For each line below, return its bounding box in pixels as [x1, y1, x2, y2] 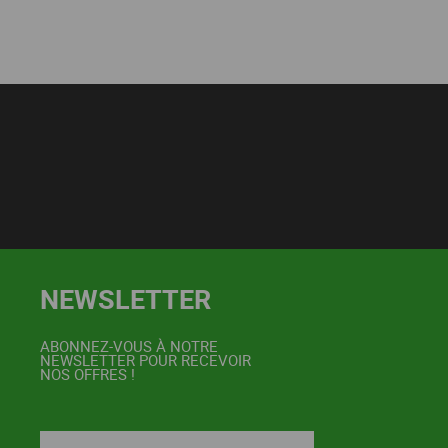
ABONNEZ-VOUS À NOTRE [40, 335, 218, 356]
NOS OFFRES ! [40, 363, 135, 384]
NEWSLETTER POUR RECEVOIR [40, 349, 251, 370]
